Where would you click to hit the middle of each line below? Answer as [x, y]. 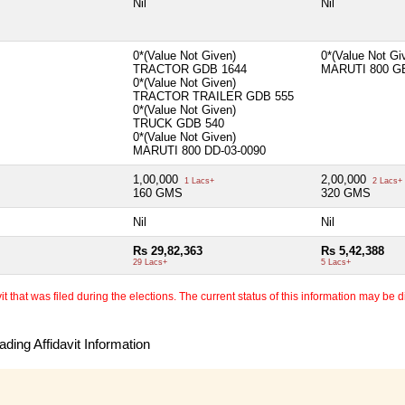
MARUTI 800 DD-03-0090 [199, 150]
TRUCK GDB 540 [179, 123]
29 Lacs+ [150, 262]
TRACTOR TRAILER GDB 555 [213, 96]
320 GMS [346, 193]
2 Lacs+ [386, 180]
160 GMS [158, 193]
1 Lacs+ [198, 180]
